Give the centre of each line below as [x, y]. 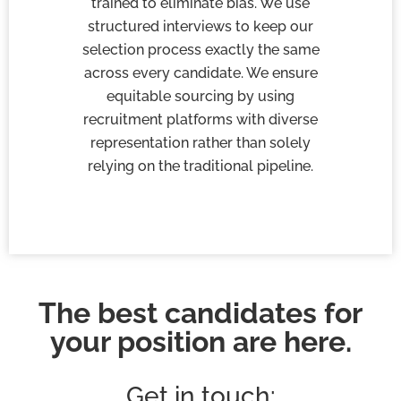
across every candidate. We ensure [200, 73]
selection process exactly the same [200, 50]
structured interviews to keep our [200, 27]
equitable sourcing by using [200, 97]
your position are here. [200, 341]
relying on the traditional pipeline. [200, 166]
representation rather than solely [200, 143]
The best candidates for [200, 312]
